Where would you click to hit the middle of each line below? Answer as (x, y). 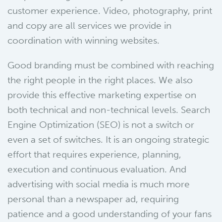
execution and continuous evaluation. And (97, 169)
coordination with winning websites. (83, 40)
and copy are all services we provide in (89, 26)
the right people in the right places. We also (100, 80)
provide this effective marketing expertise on (102, 95)
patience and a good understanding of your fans (110, 214)
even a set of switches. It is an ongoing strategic (108, 139)
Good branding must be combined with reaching (111, 65)
